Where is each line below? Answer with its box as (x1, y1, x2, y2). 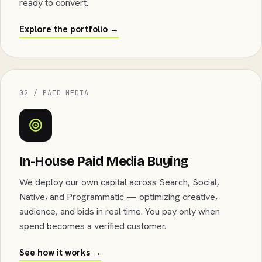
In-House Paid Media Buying (19, 153, 188, 169)
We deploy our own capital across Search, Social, (19, 176, 219, 188)
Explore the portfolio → (19, 23, 119, 35)
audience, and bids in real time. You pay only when (19, 205, 220, 218)
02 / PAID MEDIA (19, 88, 89, 98)
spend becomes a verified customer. (19, 220, 166, 232)
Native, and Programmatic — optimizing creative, (19, 191, 218, 203)
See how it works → (19, 247, 101, 258)
